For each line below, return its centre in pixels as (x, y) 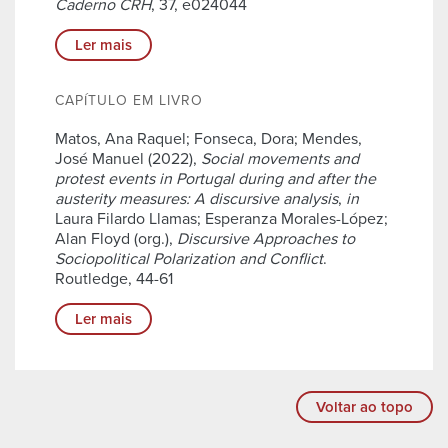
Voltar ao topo (364, 407)
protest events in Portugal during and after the (215, 179)
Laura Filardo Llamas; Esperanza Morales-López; (221, 219)
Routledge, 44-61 (114, 279)
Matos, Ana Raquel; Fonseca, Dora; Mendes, (208, 139)
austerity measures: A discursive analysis (196, 199)
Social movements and (280, 159)
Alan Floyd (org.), (116, 239)
